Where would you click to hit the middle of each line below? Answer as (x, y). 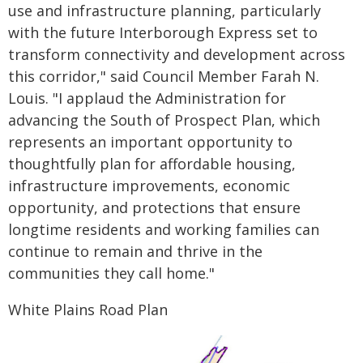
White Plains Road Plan (88, 310)
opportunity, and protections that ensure (154, 207)
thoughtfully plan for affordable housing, (152, 164)
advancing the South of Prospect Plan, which (164, 120)
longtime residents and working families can (164, 229)
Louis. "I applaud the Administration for (147, 98)
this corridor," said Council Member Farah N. (164, 76)
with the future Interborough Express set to (163, 32)
